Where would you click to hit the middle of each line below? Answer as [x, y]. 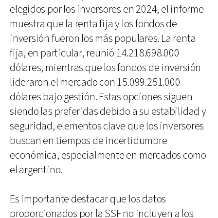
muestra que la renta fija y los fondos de [93, 24]
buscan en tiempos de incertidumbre [89, 141]
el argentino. [36, 170]
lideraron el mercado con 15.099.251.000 [95, 82]
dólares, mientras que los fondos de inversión [106, 68]
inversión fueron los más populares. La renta [103, 38]
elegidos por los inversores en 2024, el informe [107, 9]
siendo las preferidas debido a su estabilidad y [108, 111]
